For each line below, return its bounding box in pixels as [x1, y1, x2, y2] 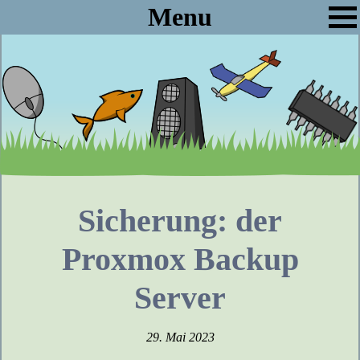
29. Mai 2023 [145, 330, 215, 344]
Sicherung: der [78, 202, 282, 239]
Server [134, 280, 226, 316]
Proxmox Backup [61, 241, 299, 277]
